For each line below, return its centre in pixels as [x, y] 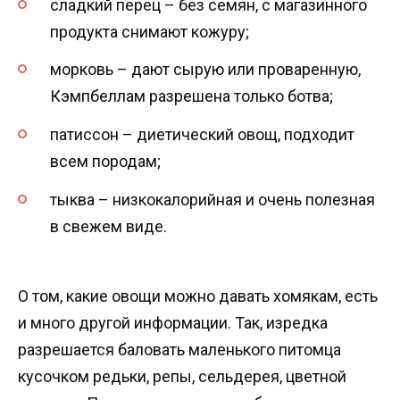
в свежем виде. [108, 226]
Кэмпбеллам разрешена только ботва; [192, 96]
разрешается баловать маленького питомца [179, 350]
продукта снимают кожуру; [150, 31]
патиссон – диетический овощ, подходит [202, 135]
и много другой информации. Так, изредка [173, 323]
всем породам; [105, 162]
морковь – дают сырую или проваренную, [205, 70]
